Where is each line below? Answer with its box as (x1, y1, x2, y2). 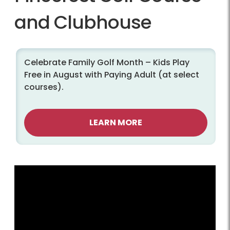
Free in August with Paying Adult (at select (24, 69, 199, 81)
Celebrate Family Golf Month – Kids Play (24, 56, 189, 69)
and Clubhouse (14, 9, 151, 36)
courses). (24, 81, 64, 93)
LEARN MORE (89, 117, 142, 129)
